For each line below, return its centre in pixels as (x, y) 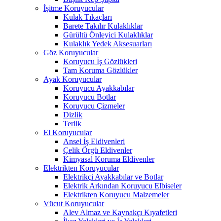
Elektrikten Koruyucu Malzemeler (116, 194)
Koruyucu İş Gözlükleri (100, 61)
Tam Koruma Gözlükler (100, 70)
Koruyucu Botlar (90, 97)
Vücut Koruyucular (74, 203)
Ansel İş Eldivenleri (94, 141)
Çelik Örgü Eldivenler (98, 150)
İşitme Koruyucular (74, 8)
